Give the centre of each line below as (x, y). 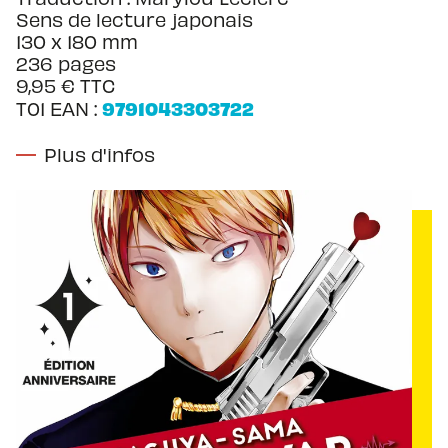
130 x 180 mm (77, 41)
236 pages (66, 63)
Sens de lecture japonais (134, 19)
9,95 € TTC (65, 85)
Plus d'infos (99, 154)
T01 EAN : (59, 108)
